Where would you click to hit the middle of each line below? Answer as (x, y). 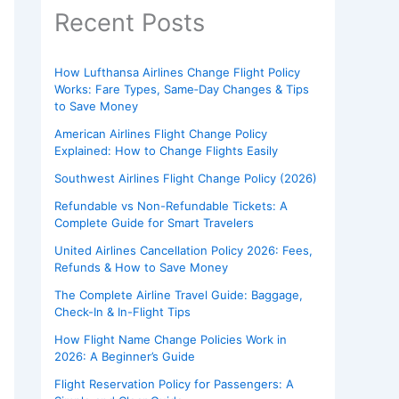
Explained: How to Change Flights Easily (166, 151)
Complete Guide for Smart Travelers (154, 223)
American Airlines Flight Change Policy (161, 134)
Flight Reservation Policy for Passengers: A (174, 384)
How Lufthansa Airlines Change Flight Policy (177, 73)
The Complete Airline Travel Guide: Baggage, (179, 295)
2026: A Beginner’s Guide (125, 357)
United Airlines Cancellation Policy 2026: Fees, (183, 251)
